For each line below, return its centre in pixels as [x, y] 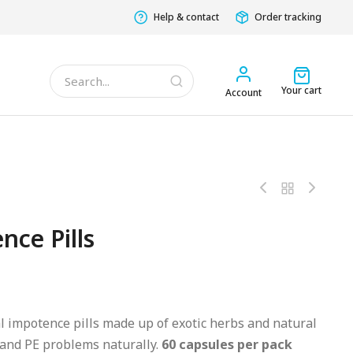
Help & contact [186, 17]
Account [243, 92]
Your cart [301, 90]
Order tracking [288, 17]
